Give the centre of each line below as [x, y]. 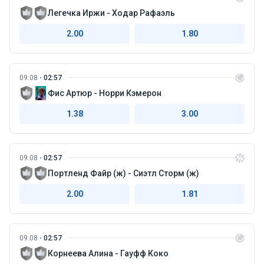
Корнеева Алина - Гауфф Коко [108, 253]
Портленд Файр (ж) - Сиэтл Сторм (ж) [123, 173]
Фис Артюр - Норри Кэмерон [105, 93]
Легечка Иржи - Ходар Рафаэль [111, 13]
